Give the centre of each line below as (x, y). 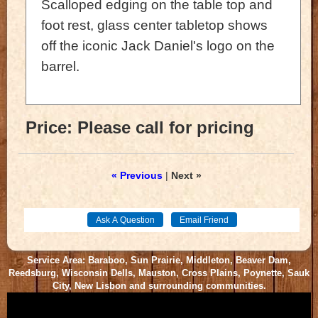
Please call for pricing (166, 128)
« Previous (137, 176)
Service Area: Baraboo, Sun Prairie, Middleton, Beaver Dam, (159, 261)
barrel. (64, 66)
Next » (186, 176)
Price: (49, 128)
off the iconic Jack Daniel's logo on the (158, 45)
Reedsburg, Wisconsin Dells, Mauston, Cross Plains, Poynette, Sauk (159, 273)
